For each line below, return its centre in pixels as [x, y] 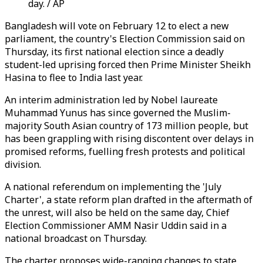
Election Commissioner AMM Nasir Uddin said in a [116, 225]
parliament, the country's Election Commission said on [125, 39]
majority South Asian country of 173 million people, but [127, 126]
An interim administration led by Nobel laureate [111, 100]
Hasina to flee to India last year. [74, 77]
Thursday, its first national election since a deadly [114, 52]
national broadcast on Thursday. [76, 238]
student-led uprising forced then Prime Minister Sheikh [128, 65]
